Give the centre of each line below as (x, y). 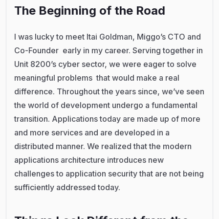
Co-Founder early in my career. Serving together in (109, 50)
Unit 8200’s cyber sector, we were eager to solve (105, 64)
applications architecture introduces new (89, 160)
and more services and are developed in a (92, 132)
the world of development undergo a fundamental (106, 105)
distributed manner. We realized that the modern (103, 146)
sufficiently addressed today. (67, 187)
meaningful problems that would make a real (97, 77)
